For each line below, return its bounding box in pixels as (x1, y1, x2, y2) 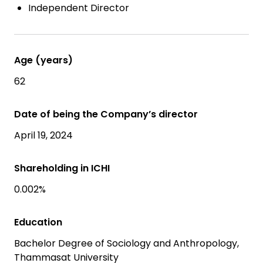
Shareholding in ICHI (14, 161, 110, 176)
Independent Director (28, 1, 129, 15)
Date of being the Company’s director (14, 107, 198, 122)
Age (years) (14, 53, 73, 68)
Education (14, 215, 62, 230)
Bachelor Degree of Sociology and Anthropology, (14, 237, 239, 251)
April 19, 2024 (14, 129, 73, 143)
